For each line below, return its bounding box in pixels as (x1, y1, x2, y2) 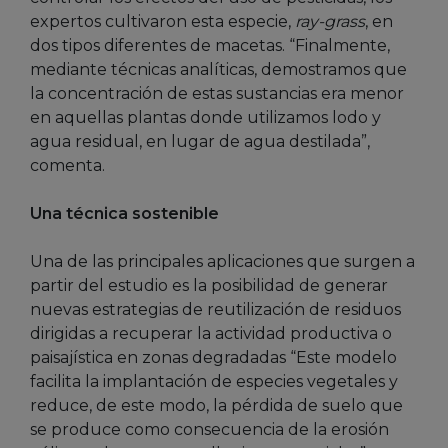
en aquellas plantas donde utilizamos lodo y (30, 108, 381, 128)
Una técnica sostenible (30, 204, 219, 224)
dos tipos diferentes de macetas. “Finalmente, (30, 36, 390, 56)
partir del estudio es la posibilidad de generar (30, 276, 388, 296)
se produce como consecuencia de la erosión (30, 420, 389, 440)
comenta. (30, 156, 105, 176)
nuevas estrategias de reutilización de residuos (30, 300, 401, 320)
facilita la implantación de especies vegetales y (30, 372, 398, 392)
